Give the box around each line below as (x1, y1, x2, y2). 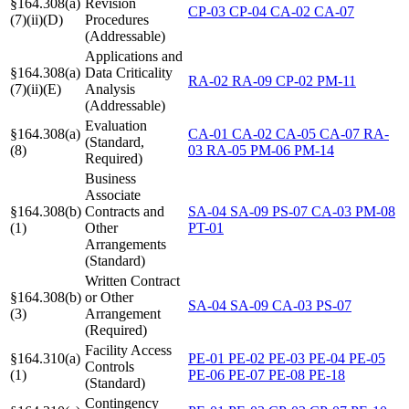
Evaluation (85, 117, 147, 133)
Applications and (85, 47, 183, 64)
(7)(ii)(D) (10, 11, 63, 27)
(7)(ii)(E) (10, 80, 61, 97)
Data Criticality (85, 64, 173, 80)
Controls (85, 358, 134, 374)
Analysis (85, 80, 135, 97)
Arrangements (85, 236, 166, 252)
